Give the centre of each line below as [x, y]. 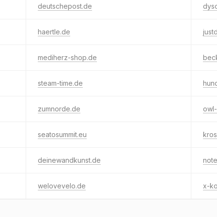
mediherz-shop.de [67, 57]
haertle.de [54, 32]
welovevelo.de [62, 186]
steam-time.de [60, 83]
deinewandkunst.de [69, 160]
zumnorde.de [59, 109]
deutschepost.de [65, 6]
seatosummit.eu [62, 134]
